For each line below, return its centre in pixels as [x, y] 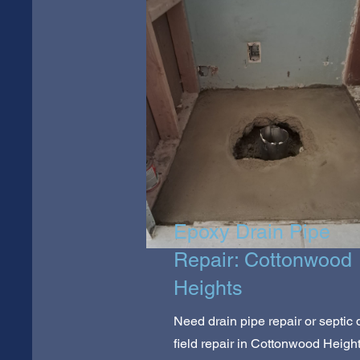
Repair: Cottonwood [263, 260]
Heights [208, 288]
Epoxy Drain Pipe [252, 231]
